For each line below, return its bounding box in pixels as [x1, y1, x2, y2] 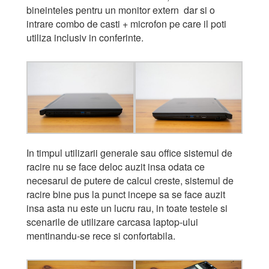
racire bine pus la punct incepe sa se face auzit [26, 187, 225, 202]
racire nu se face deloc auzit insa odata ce [26, 160, 205, 174]
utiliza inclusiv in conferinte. [26, 31, 144, 45]
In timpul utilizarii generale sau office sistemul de [26, 146, 232, 160]
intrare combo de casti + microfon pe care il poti [26, 17, 226, 31]
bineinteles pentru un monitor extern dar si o [26, 3, 215, 17]
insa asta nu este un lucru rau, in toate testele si [26, 201, 228, 216]
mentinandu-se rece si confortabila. [26, 229, 175, 243]
